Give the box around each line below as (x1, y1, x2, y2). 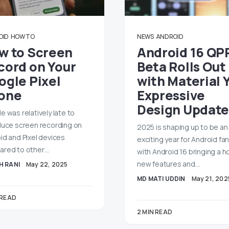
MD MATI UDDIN (137, 174, 186, 183)
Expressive (137, 86, 205, 104)
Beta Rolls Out (137, 58, 226, 76)
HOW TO (10, 32, 35, 41)
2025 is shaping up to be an (137, 122, 228, 132)
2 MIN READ (137, 208, 172, 216)
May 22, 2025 (26, 160, 68, 169)
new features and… (137, 159, 200, 169)
